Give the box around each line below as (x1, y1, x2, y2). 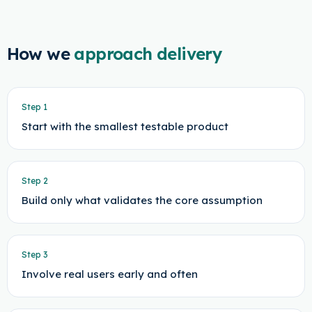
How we (6, 43, 70, 64)
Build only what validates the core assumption (21, 194, 263, 207)
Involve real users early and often (21, 267, 198, 281)
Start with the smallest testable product (21, 120, 228, 133)
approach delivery (74, 43, 223, 64)
